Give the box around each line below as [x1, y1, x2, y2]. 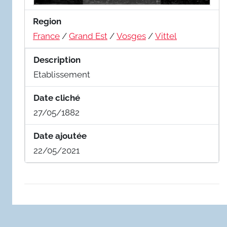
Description [33, 54, 81, 65]
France [33, 30, 60, 41]
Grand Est [69, 30, 107, 41]
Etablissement [33, 69, 90, 80]
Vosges [117, 30, 146, 41]
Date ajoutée [33, 130, 87, 141]
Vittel [155, 30, 177, 41]
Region [33, 16, 61, 26]
